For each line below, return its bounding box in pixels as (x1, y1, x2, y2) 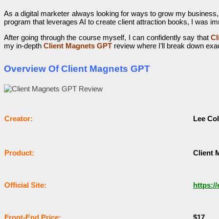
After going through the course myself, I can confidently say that (4, 33, 211, 42)
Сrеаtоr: (4, 114, 33, 123)
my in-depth (4, 41, 42, 50)
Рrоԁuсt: (4, 149, 34, 157)
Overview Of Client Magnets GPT (4, 63, 150, 74)
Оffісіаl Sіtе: (4, 181, 46, 190)
